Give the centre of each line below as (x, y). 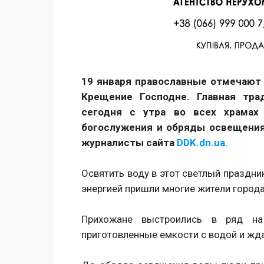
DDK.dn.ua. (202, 143)
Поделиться (117, 38)
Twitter (246, 38)
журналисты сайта (129, 143)
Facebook (193, 38)
